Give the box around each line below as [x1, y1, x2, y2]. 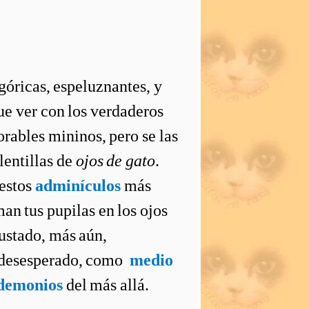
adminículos [35, 177, 121, 195]
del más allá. [63, 276, 149, 294]
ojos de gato [75, 152, 156, 170]
